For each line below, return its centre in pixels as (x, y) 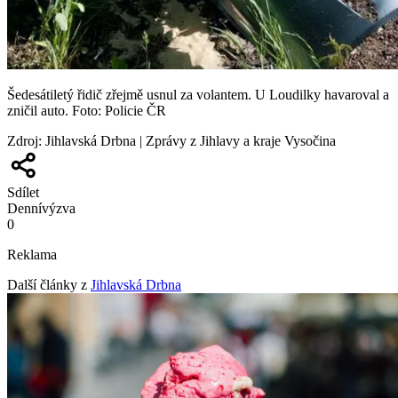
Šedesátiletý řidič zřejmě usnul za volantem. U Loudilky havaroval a (198, 95)
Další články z (47, 285)
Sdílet (23, 193)
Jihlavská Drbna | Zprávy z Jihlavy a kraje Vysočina (191, 141)
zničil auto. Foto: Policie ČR (87, 111)
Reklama (32, 255)
